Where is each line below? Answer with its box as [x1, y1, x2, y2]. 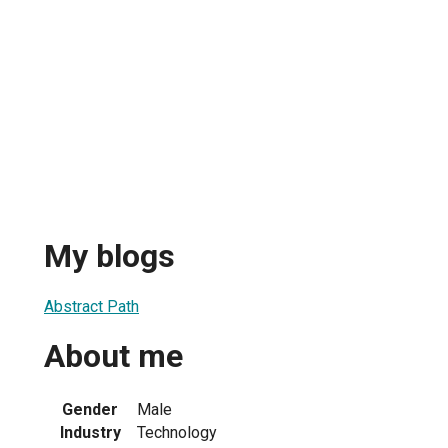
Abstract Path [44, 296, 139, 316]
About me [44, 337, 183, 376]
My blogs [44, 237, 175, 276]
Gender [62, 399, 118, 419]
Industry [59, 422, 121, 442]
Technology [137, 422, 217, 442]
